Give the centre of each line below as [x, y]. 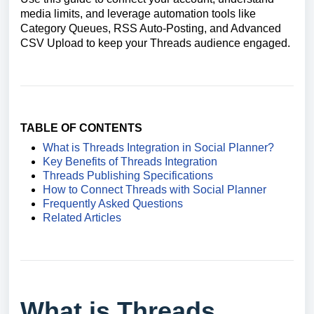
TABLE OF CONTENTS [81, 128]
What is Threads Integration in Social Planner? [158, 148]
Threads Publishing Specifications [128, 176]
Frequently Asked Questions [113, 204]
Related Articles [82, 218]
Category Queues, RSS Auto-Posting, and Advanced [151, 28]
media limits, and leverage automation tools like [138, 14]
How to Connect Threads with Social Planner [155, 190]
